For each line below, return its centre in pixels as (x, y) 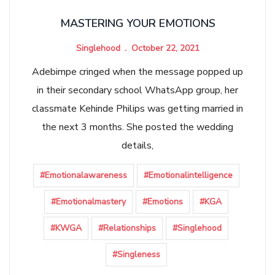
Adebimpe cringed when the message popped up (137, 72)
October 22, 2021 (165, 48)
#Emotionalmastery (88, 201)
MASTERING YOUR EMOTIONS (137, 23)
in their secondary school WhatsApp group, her (137, 90)
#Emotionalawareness (83, 175)
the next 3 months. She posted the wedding (137, 127)
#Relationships (127, 228)
